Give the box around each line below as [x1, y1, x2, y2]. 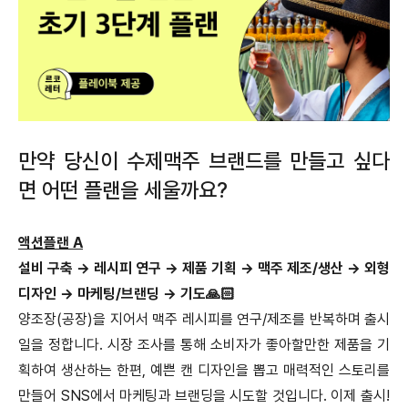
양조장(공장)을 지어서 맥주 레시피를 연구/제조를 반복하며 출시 [18, 311, 390, 329]
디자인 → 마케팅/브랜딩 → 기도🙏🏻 [18, 285, 235, 303]
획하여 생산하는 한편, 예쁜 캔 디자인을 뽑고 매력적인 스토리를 [18, 362, 390, 380]
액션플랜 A [18, 234, 83, 252]
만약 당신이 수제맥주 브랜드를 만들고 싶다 [18, 148, 390, 175]
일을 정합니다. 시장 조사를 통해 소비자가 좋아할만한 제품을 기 [18, 336, 390, 354]
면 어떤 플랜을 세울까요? [18, 178, 228, 204]
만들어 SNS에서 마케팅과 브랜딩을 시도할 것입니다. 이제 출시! [18, 387, 390, 405]
